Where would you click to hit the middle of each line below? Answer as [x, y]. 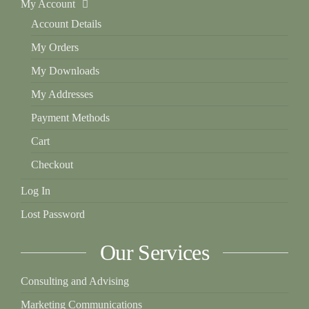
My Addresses [62, 94]
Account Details [66, 24]
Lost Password [53, 214]
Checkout [52, 165]
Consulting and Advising [75, 281]
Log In [36, 191]
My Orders [55, 47]
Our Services [154, 252]
